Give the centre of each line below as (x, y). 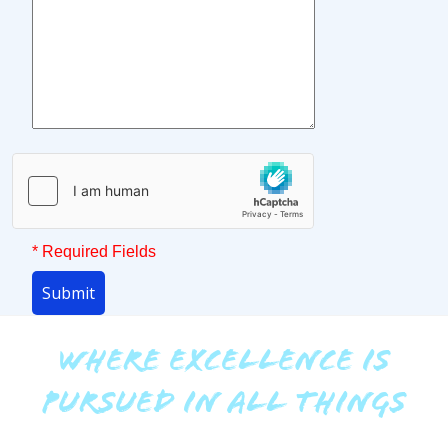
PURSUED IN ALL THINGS (224, 405)
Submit (68, 292)
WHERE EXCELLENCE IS (224, 363)
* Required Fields (94, 251)
